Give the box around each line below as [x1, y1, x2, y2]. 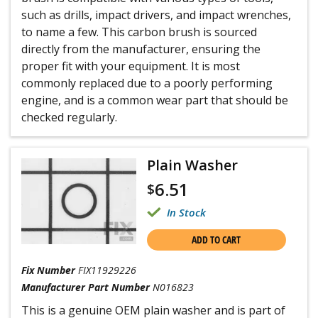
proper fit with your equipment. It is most [21, 58, 240, 74]
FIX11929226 [78, 263, 136, 277]
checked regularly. [21, 109, 117, 125]
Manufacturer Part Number [21, 280, 150, 294]
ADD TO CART [192, 233, 241, 246]
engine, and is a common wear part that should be [21, 92, 288, 108]
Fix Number [21, 263, 75, 277]
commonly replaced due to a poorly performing [21, 75, 273, 91]
